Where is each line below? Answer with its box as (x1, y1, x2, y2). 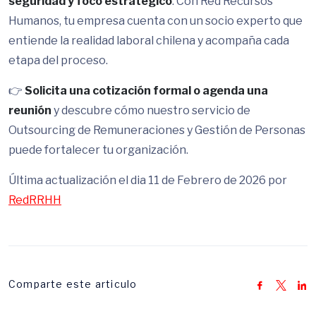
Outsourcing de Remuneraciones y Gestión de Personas (8, 123, 305, 137)
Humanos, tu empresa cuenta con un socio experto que (8, 14, 303, 28)
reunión (8, 104, 51, 117)
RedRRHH (8, 193, 61, 207)
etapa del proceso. (8, 54, 108, 67)
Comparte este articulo (8, 278, 138, 290)
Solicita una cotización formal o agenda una (25, 84, 268, 97)
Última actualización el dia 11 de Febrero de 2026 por (8, 174, 287, 187)
